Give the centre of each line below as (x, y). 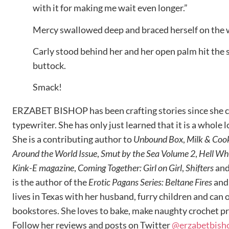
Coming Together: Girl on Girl (130, 168)
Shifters (200, 168)
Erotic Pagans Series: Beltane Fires (150, 182)
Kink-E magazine (43, 168)
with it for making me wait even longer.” (110, 8)
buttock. (49, 65)
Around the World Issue (55, 154)
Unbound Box (158, 139)
